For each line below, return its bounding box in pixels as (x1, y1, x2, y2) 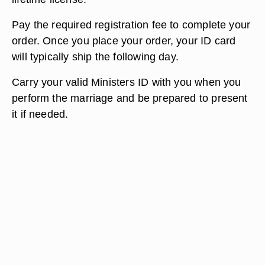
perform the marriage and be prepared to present (12, 92, 248, 104)
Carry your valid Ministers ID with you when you (12, 76, 241, 88)
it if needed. (12, 108, 69, 120)
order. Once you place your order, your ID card (12, 34, 236, 47)
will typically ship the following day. (12, 50, 179, 63)
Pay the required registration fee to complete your (12, 18, 251, 31)
